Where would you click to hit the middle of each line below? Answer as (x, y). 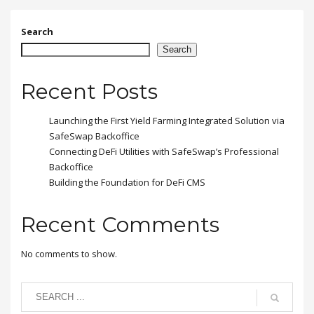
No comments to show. (69, 253)
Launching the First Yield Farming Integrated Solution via (167, 120)
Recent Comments (120, 224)
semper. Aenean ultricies (74, 13)
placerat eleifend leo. (67, 35)
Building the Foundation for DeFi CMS (127, 182)
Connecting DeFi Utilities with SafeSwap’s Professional (164, 151)
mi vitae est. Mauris (62, 24)
